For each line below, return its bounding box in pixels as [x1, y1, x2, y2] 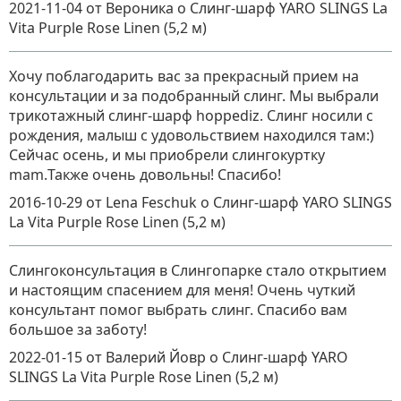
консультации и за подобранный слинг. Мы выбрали [9, 86, 379, 106]
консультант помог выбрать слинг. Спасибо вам [9, 300, 347, 320]
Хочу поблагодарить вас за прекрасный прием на [9, 66, 359, 86]
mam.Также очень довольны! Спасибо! [9, 165, 281, 184]
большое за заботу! [9, 320, 147, 339]
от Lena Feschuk [86, 192, 200, 212]
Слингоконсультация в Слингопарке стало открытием [9, 260, 387, 280]
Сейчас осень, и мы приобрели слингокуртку [9, 145, 325, 165]
